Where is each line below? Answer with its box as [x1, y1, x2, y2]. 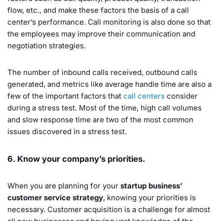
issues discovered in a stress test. [7, 126, 127, 136]
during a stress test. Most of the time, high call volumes [7, 103, 202, 112]
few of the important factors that [7, 91, 123, 101]
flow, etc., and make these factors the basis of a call [7, 5, 189, 15]
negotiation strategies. [7, 40, 86, 50]
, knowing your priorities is [103, 192, 196, 202]
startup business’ [120, 181, 183, 190]
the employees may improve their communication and [7, 29, 195, 38]
